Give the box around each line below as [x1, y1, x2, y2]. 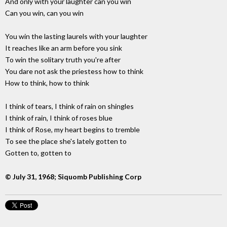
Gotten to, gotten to [5, 148, 71, 158]
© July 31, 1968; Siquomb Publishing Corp [5, 172, 141, 181]
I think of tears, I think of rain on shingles [5, 102, 134, 111]
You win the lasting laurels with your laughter [5, 32, 147, 41]
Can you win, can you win [5, 9, 84, 18]
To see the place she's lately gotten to [5, 137, 127, 146]
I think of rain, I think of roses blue [5, 113, 112, 123]
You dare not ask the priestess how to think [5, 67, 143, 76]
